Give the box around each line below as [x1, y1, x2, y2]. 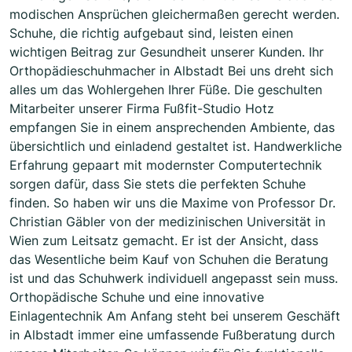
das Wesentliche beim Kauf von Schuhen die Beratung [9, 251, 328, 268]
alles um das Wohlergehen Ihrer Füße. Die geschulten [9, 82, 322, 98]
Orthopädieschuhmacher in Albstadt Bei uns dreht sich [9, 63, 333, 79]
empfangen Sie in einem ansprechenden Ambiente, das [9, 119, 335, 136]
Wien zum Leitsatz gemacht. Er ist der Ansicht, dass [9, 233, 318, 249]
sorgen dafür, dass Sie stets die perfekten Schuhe [9, 176, 306, 192]
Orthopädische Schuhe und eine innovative [9, 289, 264, 306]
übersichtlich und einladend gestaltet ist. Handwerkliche [9, 138, 342, 155]
